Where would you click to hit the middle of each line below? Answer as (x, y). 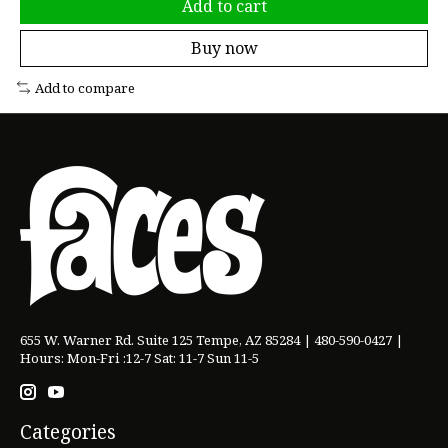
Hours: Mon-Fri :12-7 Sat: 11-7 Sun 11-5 (139, 358)
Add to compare (84, 87)
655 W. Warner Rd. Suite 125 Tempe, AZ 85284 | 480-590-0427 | (211, 340)
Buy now (224, 47)
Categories (68, 431)
